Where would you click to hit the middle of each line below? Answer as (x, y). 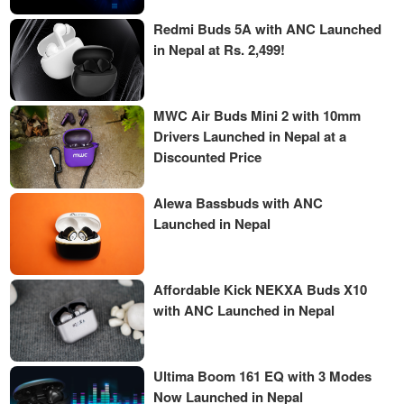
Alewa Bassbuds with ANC (239, 202)
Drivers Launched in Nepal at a (250, 137)
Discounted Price (208, 157)
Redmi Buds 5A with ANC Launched (268, 28)
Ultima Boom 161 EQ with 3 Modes (263, 376)
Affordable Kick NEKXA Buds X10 (261, 289)
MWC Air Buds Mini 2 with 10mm (257, 116)
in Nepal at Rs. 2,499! (220, 49)
